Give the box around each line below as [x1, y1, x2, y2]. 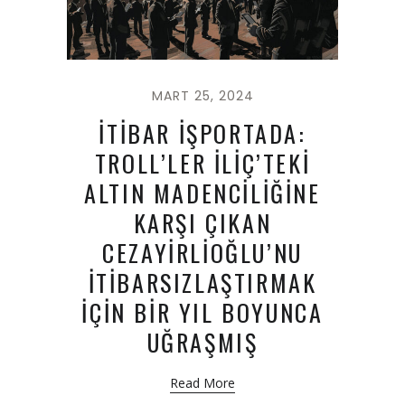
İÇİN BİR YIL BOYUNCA [81, 295, 324, 331]
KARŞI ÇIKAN [133, 205, 272, 241]
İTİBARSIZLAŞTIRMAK [88, 265, 317, 301]
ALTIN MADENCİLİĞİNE [84, 175, 321, 212]
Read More [170, 374, 235, 392]
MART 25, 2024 [151, 87, 254, 106]
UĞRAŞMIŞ [146, 325, 259, 361]
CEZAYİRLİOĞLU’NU [102, 235, 303, 271]
